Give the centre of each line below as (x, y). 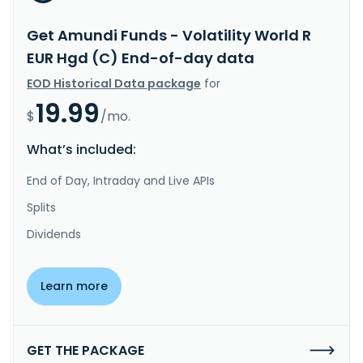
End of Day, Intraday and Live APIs (121, 180)
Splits (41, 207)
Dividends (54, 234)
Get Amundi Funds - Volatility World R (169, 35)
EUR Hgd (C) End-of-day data (141, 58)
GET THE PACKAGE (85, 350)
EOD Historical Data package (114, 83)
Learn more (74, 286)
